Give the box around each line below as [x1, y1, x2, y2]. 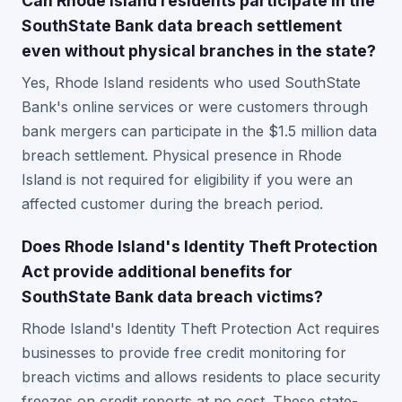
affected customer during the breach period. [22, 195, 323, 213]
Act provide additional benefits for [22, 262, 293, 281]
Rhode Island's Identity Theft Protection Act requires [22, 319, 380, 337]
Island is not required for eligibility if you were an [22, 170, 353, 188]
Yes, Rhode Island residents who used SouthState [22, 74, 361, 92]
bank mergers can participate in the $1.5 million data [22, 122, 377, 140]
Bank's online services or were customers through [22, 98, 368, 116]
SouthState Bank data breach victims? [22, 287, 323, 306]
